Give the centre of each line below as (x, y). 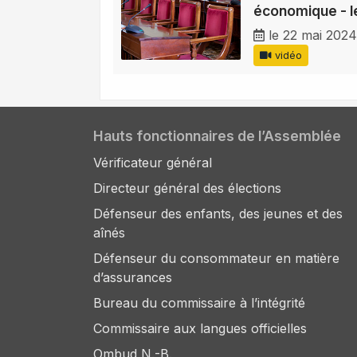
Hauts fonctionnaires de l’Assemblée (217, 136)
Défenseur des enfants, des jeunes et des (218, 214)
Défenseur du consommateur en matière (216, 259)
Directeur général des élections (187, 188)
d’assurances (133, 278)
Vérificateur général (153, 163)
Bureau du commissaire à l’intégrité (199, 303)
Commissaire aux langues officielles (200, 329)
